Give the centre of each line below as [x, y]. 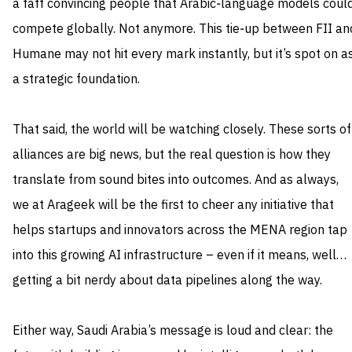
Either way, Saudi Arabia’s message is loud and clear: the [173, 331]
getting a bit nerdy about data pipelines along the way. [167, 281]
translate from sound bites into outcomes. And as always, [176, 180]
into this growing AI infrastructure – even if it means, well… [180, 256]
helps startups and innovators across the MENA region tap [180, 231]
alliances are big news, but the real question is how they [172, 155]
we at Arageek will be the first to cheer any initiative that [173, 205]
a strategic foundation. [76, 80]
